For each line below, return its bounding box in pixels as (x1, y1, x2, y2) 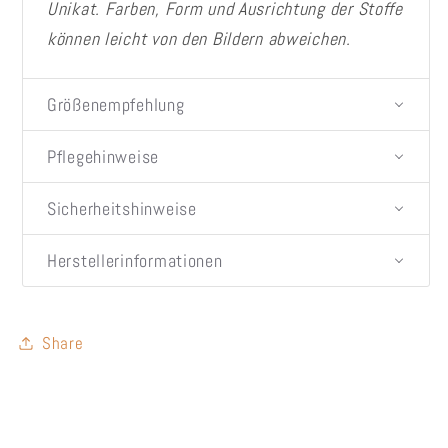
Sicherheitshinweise (47, 196, 197, 220)
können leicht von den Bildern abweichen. (47, 26, 351, 50)
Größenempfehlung (47, 92, 185, 116)
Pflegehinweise (47, 144, 160, 168)
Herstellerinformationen (47, 248, 223, 272)
